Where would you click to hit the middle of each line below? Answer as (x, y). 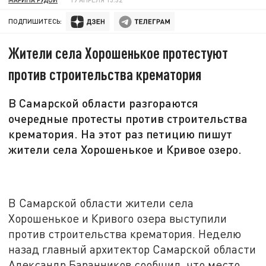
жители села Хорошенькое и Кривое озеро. (125, 149)
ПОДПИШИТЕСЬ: (35, 21)
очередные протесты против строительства (128, 118)
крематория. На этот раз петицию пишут (121, 134)
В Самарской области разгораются (104, 103)
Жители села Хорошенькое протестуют (118, 53)
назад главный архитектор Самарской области (132, 249)
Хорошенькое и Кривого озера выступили (118, 218)
